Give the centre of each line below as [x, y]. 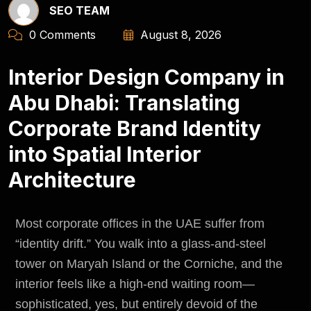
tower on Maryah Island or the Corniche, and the [149, 263]
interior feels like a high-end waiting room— [135, 284]
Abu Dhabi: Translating [124, 102]
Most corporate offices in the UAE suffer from [140, 223]
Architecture [72, 179]
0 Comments [61, 34]
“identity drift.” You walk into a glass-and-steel [141, 243]
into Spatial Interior [105, 154]
